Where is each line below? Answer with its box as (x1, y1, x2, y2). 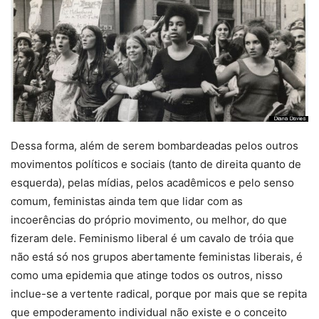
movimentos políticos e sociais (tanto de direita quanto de (11, 157, 301, 172)
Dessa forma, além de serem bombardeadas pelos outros (11, 139, 298, 153)
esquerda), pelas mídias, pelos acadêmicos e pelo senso (11, 176, 294, 190)
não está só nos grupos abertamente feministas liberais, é (11, 250, 303, 264)
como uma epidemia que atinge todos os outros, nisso (11, 268, 283, 283)
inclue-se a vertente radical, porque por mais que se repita (11, 287, 307, 301)
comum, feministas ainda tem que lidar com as (11, 194, 243, 209)
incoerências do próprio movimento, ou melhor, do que (11, 213, 287, 227)
